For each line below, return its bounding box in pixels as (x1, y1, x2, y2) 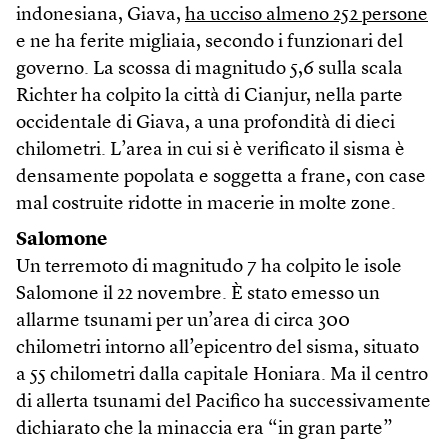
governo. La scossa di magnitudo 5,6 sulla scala (16, 59, 403, 79)
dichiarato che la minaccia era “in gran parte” (16, 419, 393, 439)
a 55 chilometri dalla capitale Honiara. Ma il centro (16, 365, 428, 385)
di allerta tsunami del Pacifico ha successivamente (16, 392, 431, 412)
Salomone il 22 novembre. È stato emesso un (16, 284, 380, 304)
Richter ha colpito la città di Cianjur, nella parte (16, 86, 403, 106)
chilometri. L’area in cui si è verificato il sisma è (16, 140, 405, 160)
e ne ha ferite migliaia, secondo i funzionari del (16, 32, 403, 52)
